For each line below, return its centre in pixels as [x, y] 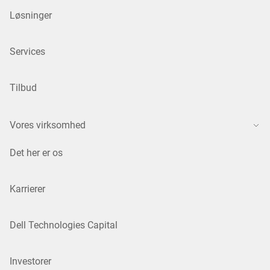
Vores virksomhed [48, 125]
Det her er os [36, 153]
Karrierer [27, 189]
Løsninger [31, 16]
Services [27, 52]
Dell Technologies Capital [64, 225]
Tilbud [23, 88]
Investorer [30, 262]
